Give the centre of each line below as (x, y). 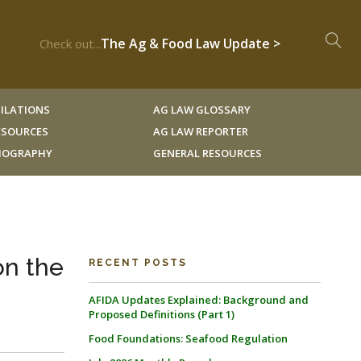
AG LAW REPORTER (200, 131)
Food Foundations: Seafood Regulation (188, 338)
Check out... (70, 44)
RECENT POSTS (137, 263)
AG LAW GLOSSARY (201, 110)
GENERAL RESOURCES (207, 153)
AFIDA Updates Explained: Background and (198, 300)
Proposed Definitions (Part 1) (161, 314)
